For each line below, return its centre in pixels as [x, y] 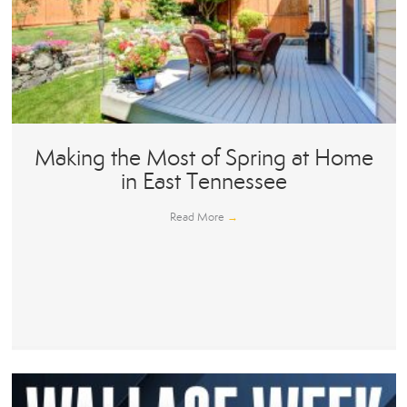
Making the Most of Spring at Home [203, 158]
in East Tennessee [203, 182]
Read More [198, 218]
